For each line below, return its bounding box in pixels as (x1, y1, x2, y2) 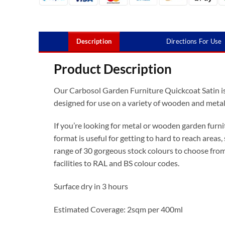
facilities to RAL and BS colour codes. (54, 158, 179, 168)
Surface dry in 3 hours (54, 181, 128, 191)
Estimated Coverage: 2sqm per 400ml (54, 204, 183, 214)
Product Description (54, 61, 172, 76)
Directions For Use (166, 37, 222, 46)
